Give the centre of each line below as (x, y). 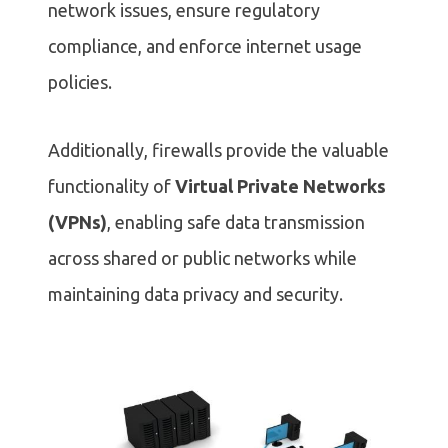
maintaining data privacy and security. (195, 294)
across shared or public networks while (202, 258)
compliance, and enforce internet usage (205, 46)
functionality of (109, 186)
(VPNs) (77, 222)
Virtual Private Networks (278, 186)
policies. (80, 82)
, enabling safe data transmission (236, 222)
